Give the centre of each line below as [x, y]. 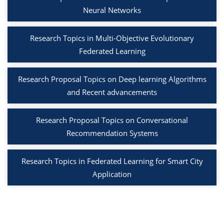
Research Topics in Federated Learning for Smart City [112, 161]
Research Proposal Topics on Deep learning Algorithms [112, 79]
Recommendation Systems [112, 133]
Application [112, 174]
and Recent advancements [112, 92]
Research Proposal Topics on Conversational [112, 120]
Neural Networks [112, 10]
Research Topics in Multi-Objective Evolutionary [112, 38]
